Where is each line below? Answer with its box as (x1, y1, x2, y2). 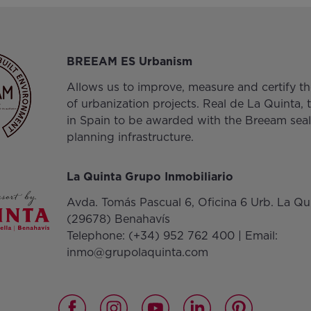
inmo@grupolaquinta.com (67, 245, 209, 259)
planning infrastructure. (67, 130, 194, 144)
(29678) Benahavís (67, 212, 171, 226)
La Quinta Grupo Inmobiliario (67, 169, 234, 183)
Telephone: (67, 228, 129, 242)
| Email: (235, 228, 278, 242)
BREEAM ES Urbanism (67, 54, 193, 68)
